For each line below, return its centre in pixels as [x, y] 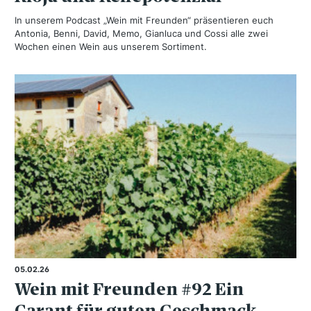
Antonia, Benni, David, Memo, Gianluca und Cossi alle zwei [141, 34]
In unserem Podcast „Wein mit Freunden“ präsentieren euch [144, 20]
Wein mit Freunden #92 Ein [129, 289]
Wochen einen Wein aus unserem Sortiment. [111, 47]
